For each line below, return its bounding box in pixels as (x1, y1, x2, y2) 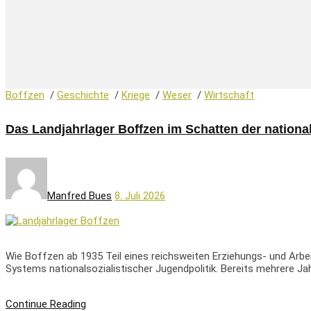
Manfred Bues (47, 189, 112, 202)
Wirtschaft (204, 88, 254, 101)
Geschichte (57, 88, 109, 101)
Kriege (121, 88, 150, 101)
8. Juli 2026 (115, 189, 165, 202)
